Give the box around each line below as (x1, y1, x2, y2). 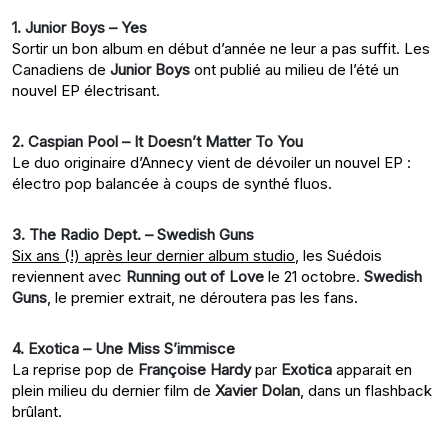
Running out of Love (126, 267, 264, 287)
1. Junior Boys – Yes (12, 18, 147, 38)
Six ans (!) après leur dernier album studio (12, 246, 295, 266)
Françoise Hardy (138, 360, 251, 380)
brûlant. (12, 402, 62, 422)
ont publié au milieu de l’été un (190, 60, 399, 80)
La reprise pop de (12, 360, 138, 380)
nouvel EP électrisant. (12, 81, 160, 101)
